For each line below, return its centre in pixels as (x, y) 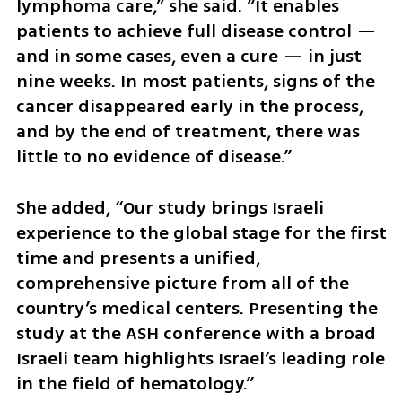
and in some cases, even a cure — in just (188, 57)
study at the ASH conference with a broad (196, 334)
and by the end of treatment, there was (188, 132)
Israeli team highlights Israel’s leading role (200, 359)
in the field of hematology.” (135, 384)
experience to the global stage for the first (201, 233)
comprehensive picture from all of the (182, 284)
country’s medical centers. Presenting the (197, 309)
